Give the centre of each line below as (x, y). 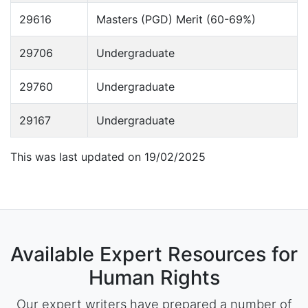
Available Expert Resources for (154, 254)
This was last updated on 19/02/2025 (108, 157)
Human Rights (154, 277)
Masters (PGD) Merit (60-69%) (176, 19)
